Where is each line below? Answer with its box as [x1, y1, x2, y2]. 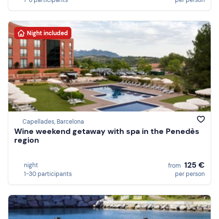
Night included [27, 29, 68, 37]
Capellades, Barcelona [22, 118, 84, 126]
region [14, 135, 39, 146]
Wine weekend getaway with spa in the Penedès [14, 126, 199, 137]
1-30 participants [24, 170, 72, 178]
